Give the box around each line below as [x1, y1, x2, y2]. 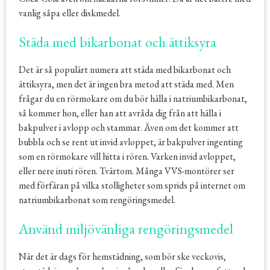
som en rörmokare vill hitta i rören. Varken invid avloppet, [18, 150, 236, 163]
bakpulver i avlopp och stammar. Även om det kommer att [18, 121, 239, 134]
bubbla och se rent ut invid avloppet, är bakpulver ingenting [18, 136, 243, 149]
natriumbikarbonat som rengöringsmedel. [18, 193, 175, 207]
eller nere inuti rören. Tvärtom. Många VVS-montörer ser [18, 165, 234, 178]
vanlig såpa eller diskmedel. [18, 7, 121, 20]
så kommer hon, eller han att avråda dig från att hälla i [18, 107, 221, 120]
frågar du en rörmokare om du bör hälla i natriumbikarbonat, [18, 92, 247, 105]
